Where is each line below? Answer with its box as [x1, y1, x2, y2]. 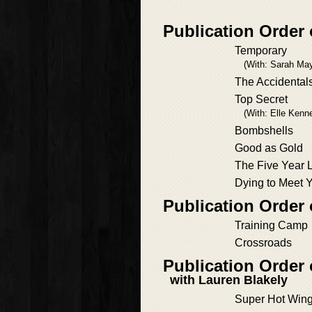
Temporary [235, 45, 287, 57]
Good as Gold [235, 142, 303, 155]
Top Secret [235, 93, 288, 106]
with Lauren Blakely [170, 273, 288, 288]
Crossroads [235, 237, 292, 249]
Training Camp [235, 219, 308, 232]
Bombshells [235, 125, 293, 137]
